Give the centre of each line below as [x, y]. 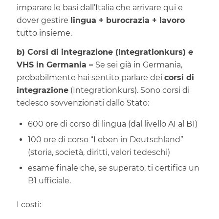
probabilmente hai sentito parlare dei [90, 78]
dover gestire [43, 20]
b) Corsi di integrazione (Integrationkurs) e [105, 52]
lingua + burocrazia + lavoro [127, 20]
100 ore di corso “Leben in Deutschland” [105, 139]
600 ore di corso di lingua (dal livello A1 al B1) [112, 124]
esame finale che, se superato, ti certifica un [113, 168]
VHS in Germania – [56, 65]
